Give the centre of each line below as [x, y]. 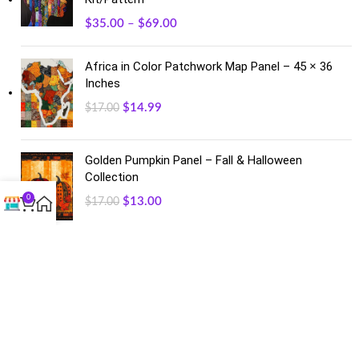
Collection [112, 177]
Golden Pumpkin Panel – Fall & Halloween [194, 161]
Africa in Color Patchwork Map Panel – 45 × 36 [209, 67]
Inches [103, 83]
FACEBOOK [48, 247]
